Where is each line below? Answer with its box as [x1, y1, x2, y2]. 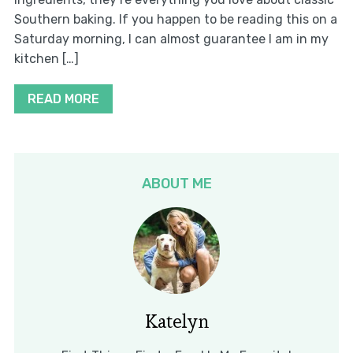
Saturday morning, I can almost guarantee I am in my [13, 32, 329, 46]
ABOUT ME [141, 175, 212, 192]
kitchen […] [13, 51, 79, 66]
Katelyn [144, 309, 209, 333]
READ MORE [27, 91, 99, 106]
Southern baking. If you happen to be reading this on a [13, 12, 337, 27]
